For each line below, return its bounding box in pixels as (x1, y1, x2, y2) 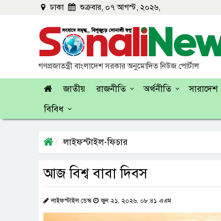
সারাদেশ (189, 83, 218, 94)
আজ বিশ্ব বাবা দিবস (43, 165, 147, 182)
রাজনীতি (96, 83, 126, 94)
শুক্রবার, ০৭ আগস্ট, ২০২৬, (78, 2, 160, 12)
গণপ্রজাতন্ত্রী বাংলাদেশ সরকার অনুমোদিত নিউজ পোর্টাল (38, 61, 199, 71)
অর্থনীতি (144, 83, 171, 94)
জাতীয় (63, 83, 85, 94)
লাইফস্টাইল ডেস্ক (49, 197, 93, 205)
